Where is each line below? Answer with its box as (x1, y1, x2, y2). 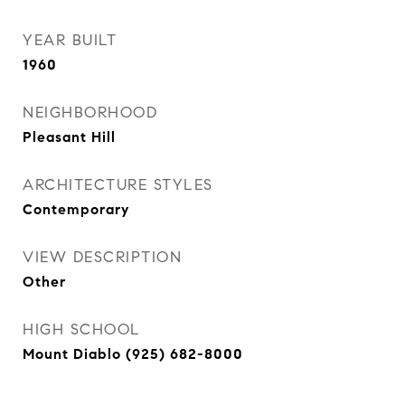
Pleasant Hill (23, 128, 116, 146)
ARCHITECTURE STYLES (23, 175, 213, 194)
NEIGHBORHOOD (23, 103, 157, 122)
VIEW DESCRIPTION (23, 248, 182, 267)
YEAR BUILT (23, 31, 117, 50)
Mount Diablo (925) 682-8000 (23, 345, 243, 363)
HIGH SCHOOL (23, 320, 141, 339)
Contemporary (23, 201, 129, 218)
